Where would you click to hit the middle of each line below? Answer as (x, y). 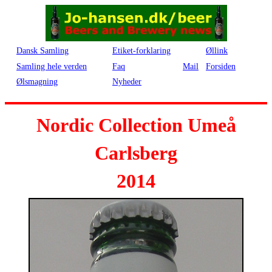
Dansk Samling (42, 51)
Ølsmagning (37, 82)
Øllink (217, 51)
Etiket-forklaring (141, 51)
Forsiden (221, 66)
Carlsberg (136, 153)
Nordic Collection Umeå (136, 125)
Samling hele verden (52, 66)
